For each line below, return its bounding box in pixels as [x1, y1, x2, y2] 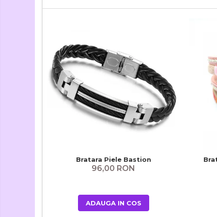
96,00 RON [92, 163, 135, 173]
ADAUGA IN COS [85, 199, 141, 207]
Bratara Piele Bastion [76, 155, 151, 163]
